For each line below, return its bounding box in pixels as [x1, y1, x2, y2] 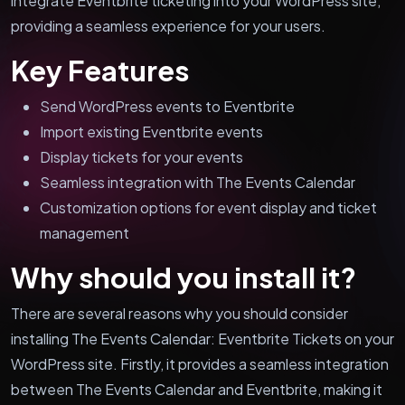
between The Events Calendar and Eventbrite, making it [11, 379, 382, 399]
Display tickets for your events [40, 146, 243, 166]
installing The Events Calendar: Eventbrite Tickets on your [11, 328, 394, 348]
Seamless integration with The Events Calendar [40, 172, 355, 192]
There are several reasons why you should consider [11, 303, 348, 323]
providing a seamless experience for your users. [11, 15, 325, 35]
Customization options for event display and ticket [40, 197, 377, 217]
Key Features [11, 52, 189, 88]
